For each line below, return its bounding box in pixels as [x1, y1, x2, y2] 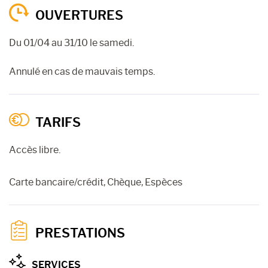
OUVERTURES [35, 7, 123, 23]
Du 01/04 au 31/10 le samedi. [9, 36, 134, 48]
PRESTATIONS [35, 225, 125, 240]
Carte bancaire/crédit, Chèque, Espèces [9, 176, 182, 188]
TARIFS [35, 114, 81, 130]
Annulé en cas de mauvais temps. [9, 65, 155, 77]
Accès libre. [9, 144, 60, 156]
